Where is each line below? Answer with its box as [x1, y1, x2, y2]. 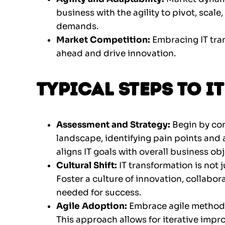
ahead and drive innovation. [56, 48, 176, 59]
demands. [56, 21, 98, 32]
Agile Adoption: [56, 201, 129, 212]
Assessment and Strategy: [56, 120, 172, 131]
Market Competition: [56, 35, 150, 46]
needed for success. [56, 187, 141, 198]
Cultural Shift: [56, 160, 117, 171]
